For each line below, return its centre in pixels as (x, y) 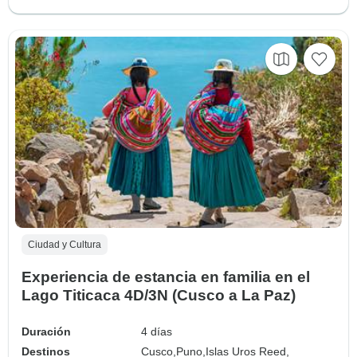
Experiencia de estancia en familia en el (166, 277)
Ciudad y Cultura (65, 244)
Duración (46, 331)
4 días (157, 331)
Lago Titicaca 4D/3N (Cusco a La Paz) (159, 295)
